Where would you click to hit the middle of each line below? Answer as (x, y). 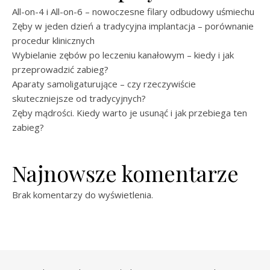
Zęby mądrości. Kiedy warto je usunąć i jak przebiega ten (130, 113)
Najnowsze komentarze (125, 173)
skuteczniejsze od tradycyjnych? (79, 98)
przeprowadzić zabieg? (60, 69)
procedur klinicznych (53, 40)
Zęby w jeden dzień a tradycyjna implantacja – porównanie (133, 26)
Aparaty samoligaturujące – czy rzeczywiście (104, 84)
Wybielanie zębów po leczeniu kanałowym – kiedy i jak (123, 55)
